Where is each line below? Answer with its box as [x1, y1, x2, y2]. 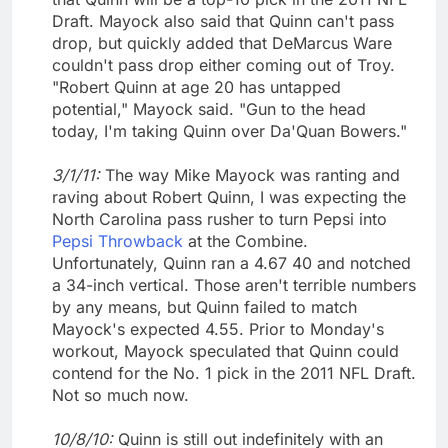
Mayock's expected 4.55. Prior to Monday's [52, 318, 384, 339]
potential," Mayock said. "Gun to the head [52, 98, 366, 119]
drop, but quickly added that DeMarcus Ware [52, 32, 392, 53]
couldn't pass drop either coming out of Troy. [52, 54, 395, 75]
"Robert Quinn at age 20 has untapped [52, 76, 341, 97]
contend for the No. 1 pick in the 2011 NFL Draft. [52, 362, 416, 383]
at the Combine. [183, 230, 308, 251]
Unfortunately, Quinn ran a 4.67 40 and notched [52, 252, 411, 273]
